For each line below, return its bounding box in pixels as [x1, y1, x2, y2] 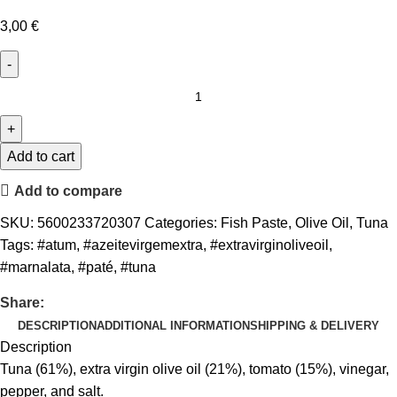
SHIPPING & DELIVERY [250, 319, 379, 333]
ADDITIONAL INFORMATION [97, 319, 250, 333]
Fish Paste [221, 215, 288, 231]
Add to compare [14, 183, 123, 198]
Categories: [144, 215, 217, 231]
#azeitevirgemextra [83, 237, 203, 253]
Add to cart [7, 149, 74, 165]
